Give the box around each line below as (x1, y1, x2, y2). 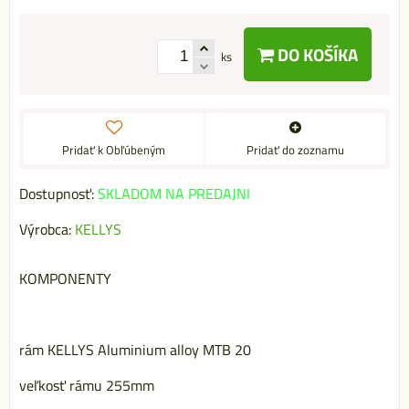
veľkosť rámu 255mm (19, 374, 154, 397)
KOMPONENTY (19, 267, 111, 290)
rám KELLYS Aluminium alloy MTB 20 (19, 339, 251, 362)
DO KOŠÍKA (274, 41, 358, 68)
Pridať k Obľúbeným (62, 141, 165, 160)
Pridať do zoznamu (246, 141, 344, 160)
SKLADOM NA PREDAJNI (98, 183, 250, 205)
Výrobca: (19, 218, 75, 241)
